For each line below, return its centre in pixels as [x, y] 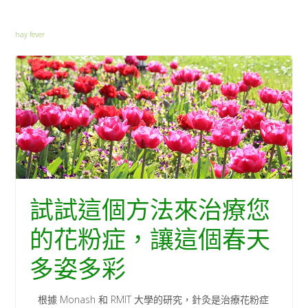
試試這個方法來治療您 [150, 211]
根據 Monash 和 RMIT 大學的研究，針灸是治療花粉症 [150, 300]
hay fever [30, 34]
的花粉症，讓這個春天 [150, 241]
